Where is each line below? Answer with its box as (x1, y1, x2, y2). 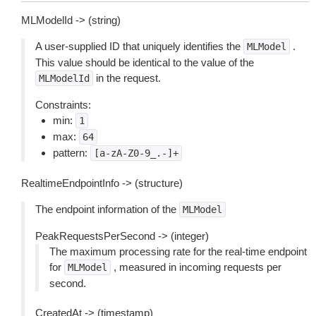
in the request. (93, 72, 161, 84)
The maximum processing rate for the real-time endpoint (49, 245, 307, 257)
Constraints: (35, 99, 91, 111)
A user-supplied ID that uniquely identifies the (35, 40, 243, 52)
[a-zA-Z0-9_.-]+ (94, 147, 178, 159)
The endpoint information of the (35, 203, 179, 215)
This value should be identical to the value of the (35, 56, 254, 68)
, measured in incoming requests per (111, 261, 281, 273)
